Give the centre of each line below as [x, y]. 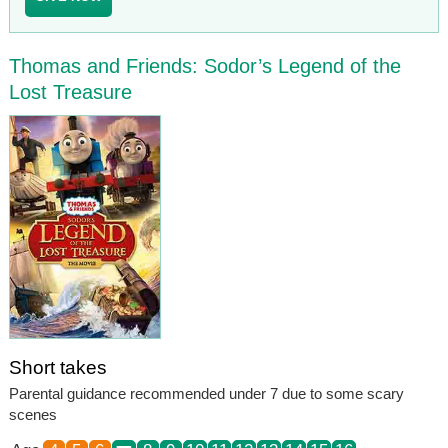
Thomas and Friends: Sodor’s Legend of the [204, 65]
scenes [32, 414]
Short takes [57, 367]
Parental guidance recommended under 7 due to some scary [206, 393]
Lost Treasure [70, 91]
